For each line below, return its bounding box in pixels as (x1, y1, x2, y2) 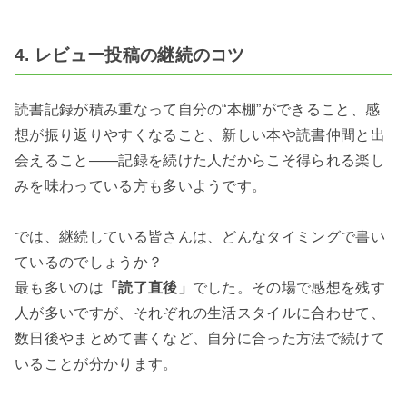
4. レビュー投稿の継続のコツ (15, 45, 245, 65)
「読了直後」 (103, 279, 193, 295)
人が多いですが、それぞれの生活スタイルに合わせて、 (15, 304, 385, 321)
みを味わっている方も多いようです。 (15, 177, 267, 194)
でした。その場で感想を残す (192, 279, 386, 295)
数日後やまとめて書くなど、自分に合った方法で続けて (15, 330, 386, 346)
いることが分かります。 (15, 355, 178, 372)
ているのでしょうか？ (15, 253, 164, 270)
